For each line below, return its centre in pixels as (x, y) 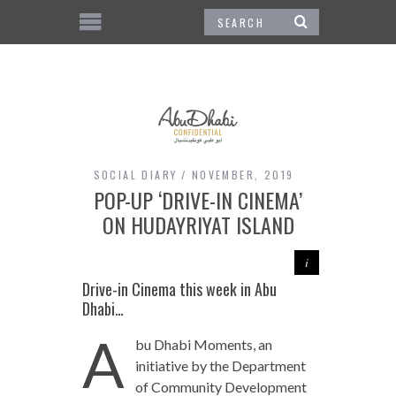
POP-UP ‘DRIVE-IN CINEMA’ (198, 199)
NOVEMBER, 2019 (243, 174)
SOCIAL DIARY (135, 174)
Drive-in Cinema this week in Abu (179, 289)
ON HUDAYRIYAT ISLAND (198, 224)
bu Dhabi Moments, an (203, 344)
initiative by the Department (220, 365)
